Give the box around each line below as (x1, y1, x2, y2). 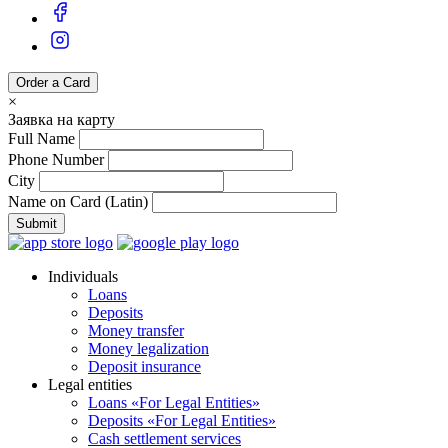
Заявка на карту (8, 111, 115, 129)
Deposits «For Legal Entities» (88, 412, 276, 430)
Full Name (8, 130, 75, 148)
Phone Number (8, 151, 104, 169)
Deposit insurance (88, 358, 201, 376)
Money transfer (88, 322, 184, 340)
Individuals (48, 268, 118, 286)
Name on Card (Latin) (8, 193, 148, 211)
